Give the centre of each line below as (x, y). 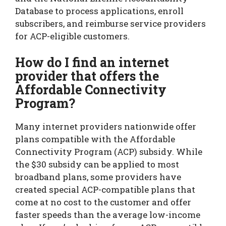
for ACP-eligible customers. (72, 36)
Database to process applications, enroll (99, 11)
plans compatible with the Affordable (95, 139)
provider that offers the (87, 76)
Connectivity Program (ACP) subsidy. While (109, 151)
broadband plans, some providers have (98, 177)
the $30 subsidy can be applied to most (97, 164)
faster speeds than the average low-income (108, 214)
